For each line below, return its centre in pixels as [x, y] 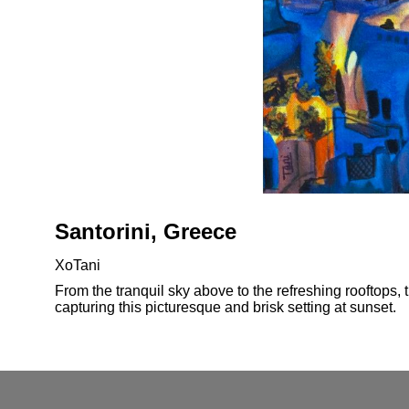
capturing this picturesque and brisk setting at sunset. [225, 307]
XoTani [78, 266]
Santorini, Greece [146, 231]
